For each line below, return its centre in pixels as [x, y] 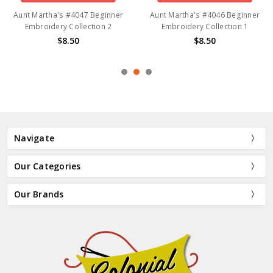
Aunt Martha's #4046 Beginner [205, 15]
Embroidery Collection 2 [68, 27]
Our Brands [39, 194]
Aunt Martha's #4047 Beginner [68, 15]
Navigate [34, 138]
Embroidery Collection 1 [205, 27]
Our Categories [48, 166]
